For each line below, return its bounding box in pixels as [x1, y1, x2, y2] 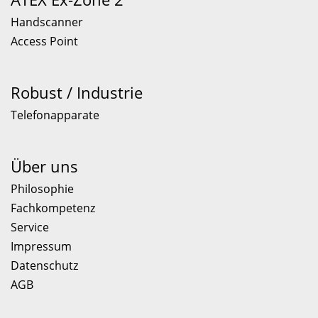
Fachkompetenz [11, 200, 95, 216]
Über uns [11, 155, 78, 177]
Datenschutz [11, 258, 78, 273]
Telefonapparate [11, 107, 99, 123]
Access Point [11, 33, 78, 49]
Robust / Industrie [11, 82, 143, 103]
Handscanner [11, 14, 83, 30]
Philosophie [11, 181, 74, 197]
